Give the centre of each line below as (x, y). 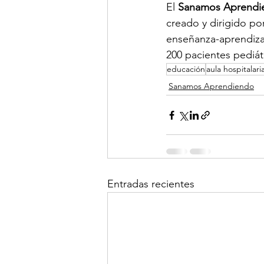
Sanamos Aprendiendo (211, 86)
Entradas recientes (151, 184)
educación (186, 69)
